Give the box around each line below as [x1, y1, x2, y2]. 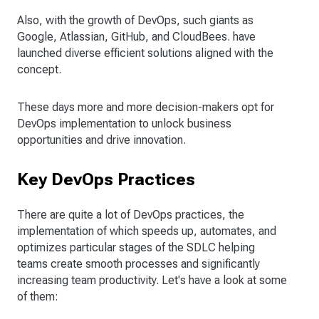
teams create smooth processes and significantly [17, 257, 260, 271]
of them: [17, 290, 58, 304]
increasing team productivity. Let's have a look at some [17, 273, 287, 288]
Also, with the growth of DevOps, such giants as [17, 14, 253, 28]
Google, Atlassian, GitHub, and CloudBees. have [17, 30, 256, 44]
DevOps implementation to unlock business [17, 117, 231, 131]
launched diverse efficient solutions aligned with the [17, 46, 273, 61]
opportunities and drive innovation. [17, 133, 186, 147]
